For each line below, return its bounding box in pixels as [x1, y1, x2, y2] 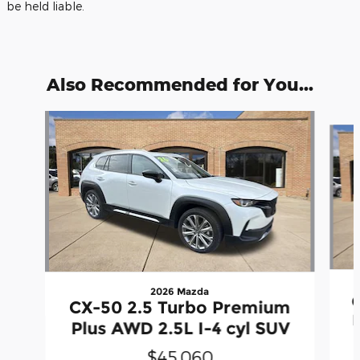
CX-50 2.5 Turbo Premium [69, 297, 291, 317]
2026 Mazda [150, 284, 210, 297]
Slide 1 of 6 [6, 111, 64, 125]
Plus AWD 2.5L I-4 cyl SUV [70, 317, 289, 338]
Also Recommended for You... [47, 73, 313, 95]
